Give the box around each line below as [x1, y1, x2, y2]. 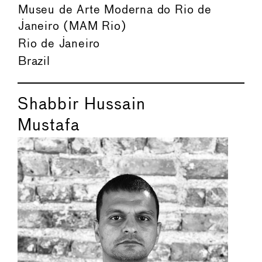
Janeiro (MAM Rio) [18, 21, 127, 33]
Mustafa [18, 118, 80, 135]
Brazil [18, 56, 50, 68]
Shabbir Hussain [18, 97, 146, 113]
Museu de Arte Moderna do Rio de [18, 5, 212, 16]
